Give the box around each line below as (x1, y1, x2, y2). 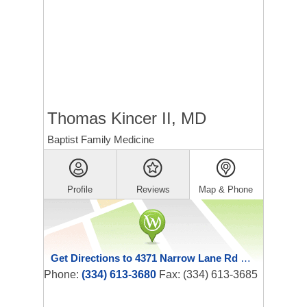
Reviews (136, 184, 170, 195)
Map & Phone (199, 184, 254, 195)
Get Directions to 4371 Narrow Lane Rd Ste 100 (241, 252, 251, 264)
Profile (67, 184, 93, 195)
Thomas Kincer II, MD (47, 109, 206, 127)
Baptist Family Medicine (47, 134, 154, 145)
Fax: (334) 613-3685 (156, 269, 258, 280)
